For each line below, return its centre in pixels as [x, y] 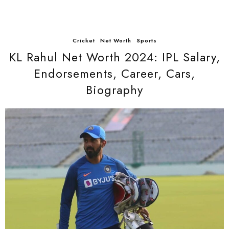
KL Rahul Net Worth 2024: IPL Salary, [114, 57]
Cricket [84, 40]
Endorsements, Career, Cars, [114, 74]
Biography [114, 90]
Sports [146, 40]
